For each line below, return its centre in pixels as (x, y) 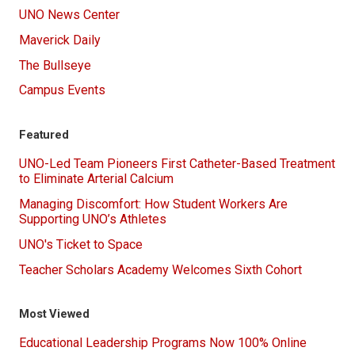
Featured (44, 134)
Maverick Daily (60, 40)
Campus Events (62, 90)
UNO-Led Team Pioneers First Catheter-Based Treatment (177, 164)
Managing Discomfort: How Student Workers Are (153, 204)
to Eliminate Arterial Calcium (96, 179)
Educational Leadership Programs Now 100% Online (163, 343)
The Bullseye (55, 65)
